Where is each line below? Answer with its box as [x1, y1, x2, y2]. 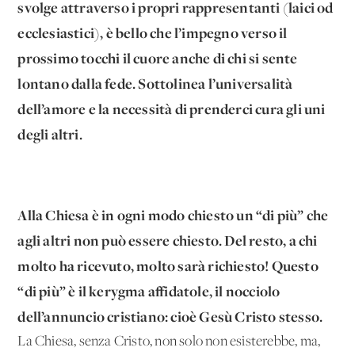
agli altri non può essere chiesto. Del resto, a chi [17, 230, 318, 250]
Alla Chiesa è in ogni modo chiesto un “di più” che [17, 204, 329, 225]
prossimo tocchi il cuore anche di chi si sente [17, 48, 298, 68]
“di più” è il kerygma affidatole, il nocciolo [17, 281, 281, 301]
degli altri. [17, 124, 82, 144]
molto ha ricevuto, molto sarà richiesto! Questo [17, 255, 319, 276]
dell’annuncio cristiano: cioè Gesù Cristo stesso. [17, 306, 323, 326]
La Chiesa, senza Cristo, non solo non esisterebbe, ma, [17, 334, 321, 349]
